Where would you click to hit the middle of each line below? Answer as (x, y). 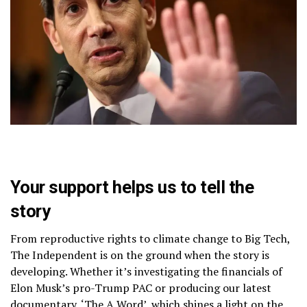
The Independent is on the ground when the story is (140, 255)
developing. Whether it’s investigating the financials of (146, 271)
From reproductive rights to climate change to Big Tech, (150, 238)
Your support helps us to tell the (132, 187)
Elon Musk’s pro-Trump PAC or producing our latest (141, 287)
